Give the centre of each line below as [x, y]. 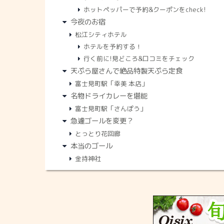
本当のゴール [91, 146]
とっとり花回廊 [98, 134]
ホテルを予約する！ [112, 47]
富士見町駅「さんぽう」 [111, 109]
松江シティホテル [101, 35]
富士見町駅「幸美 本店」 [112, 84]
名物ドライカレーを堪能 [109, 96]
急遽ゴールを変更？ [102, 121]
